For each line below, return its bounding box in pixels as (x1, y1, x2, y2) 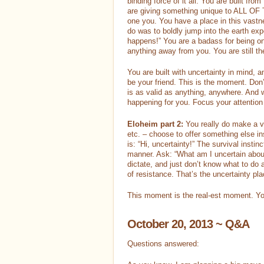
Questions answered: (127, 239, 199, 248)
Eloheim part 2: (127, 119, 186, 128)
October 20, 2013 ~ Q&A (127, 217, 249, 230)
